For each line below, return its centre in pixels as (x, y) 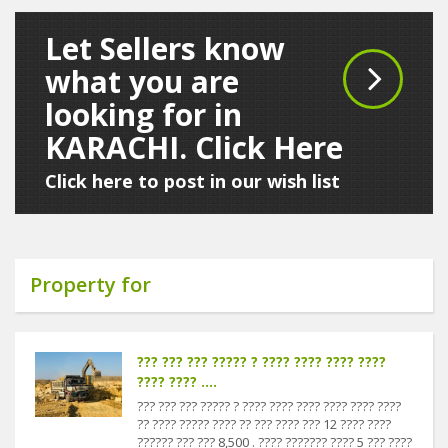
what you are (142, 81)
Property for (90, 284)
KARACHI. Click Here (194, 147)
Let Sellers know (165, 48)
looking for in (143, 114)
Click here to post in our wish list (192, 181)
